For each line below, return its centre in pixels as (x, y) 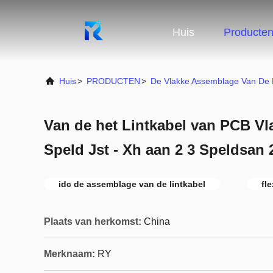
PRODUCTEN (113, 81)
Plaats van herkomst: (93, 222)
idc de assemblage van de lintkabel (132, 184)
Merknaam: (69, 254)
